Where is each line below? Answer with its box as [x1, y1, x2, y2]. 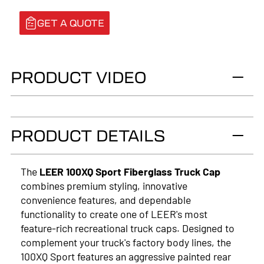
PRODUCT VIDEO [10, 66, 146, 87]
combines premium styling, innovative [21, 179, 188, 193]
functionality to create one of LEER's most [21, 207, 208, 221]
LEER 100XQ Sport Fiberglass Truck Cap [39, 164, 221, 179]
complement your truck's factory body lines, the [21, 235, 232, 249]
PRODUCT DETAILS [10, 124, 165, 146]
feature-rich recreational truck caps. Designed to [21, 221, 235, 235]
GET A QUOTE [37, 16, 105, 29]
